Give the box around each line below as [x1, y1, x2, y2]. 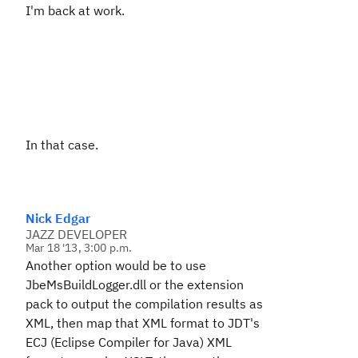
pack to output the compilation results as [26, 296, 263, 312]
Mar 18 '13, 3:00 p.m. [26, 241, 133, 255]
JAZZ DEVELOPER [26, 226, 127, 242]
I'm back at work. [26, 2, 125, 18]
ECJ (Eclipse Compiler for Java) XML [26, 334, 232, 350]
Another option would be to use [26, 257, 206, 273]
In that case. [26, 137, 98, 153]
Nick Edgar [26, 210, 90, 226]
